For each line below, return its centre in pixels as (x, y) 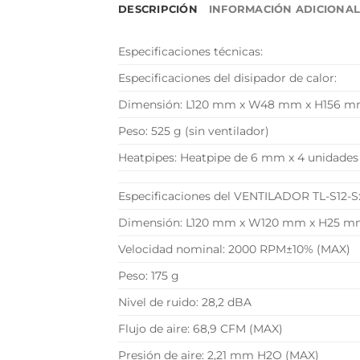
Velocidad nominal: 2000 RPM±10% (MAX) (234, 249)
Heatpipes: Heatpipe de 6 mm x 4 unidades (238, 157)
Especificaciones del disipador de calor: (227, 78)
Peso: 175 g (149, 275)
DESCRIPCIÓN (158, 9)
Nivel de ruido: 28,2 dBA (185, 302)
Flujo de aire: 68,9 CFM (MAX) (200, 328)
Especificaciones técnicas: (190, 51)
